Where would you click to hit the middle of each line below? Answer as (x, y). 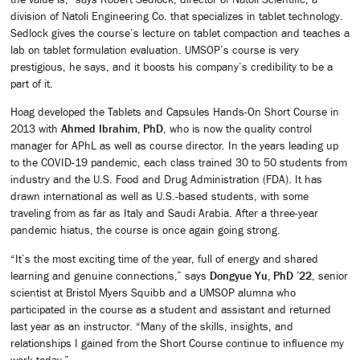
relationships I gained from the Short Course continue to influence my (177, 343)
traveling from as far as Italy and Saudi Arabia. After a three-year (164, 213)
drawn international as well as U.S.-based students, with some (160, 196)
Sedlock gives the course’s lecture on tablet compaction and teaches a (180, 33)
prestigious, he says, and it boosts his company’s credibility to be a (172, 66)
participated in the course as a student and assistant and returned (171, 309)
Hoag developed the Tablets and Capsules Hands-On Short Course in (175, 112)
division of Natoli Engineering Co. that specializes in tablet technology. (177, 16)
